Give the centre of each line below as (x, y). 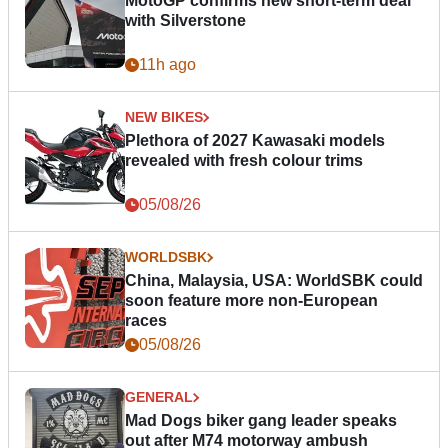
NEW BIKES (164, 117)
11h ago (167, 65)
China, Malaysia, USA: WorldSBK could (274, 281)
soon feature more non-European (251, 301)
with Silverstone (185, 21)
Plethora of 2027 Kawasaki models (255, 141)
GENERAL (159, 397)
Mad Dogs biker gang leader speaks (261, 421)
